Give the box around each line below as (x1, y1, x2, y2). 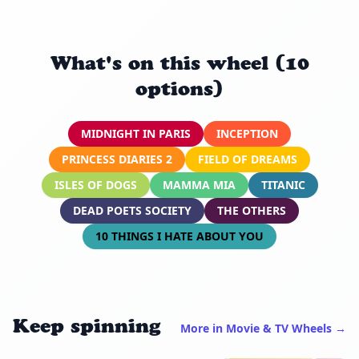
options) (135, 76, 224, 100)
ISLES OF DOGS (54, 176, 137, 192)
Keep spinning (13, 313, 161, 337)
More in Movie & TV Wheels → (180, 320, 346, 336)
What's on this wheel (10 (50, 50, 309, 75)
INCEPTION (216, 125, 278, 141)
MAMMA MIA (162, 176, 236, 192)
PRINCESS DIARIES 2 (62, 151, 172, 167)
